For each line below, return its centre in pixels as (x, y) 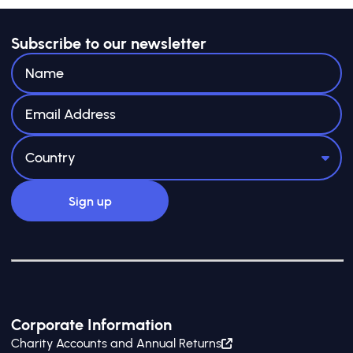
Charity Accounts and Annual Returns (116, 343)
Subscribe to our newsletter (109, 43)
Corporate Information (91, 325)
